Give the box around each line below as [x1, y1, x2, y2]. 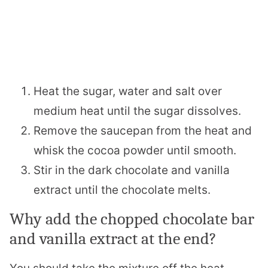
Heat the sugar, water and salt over [33, 84, 222, 98]
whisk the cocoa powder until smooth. [33, 143, 236, 157]
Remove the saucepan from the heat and [33, 123, 252, 138]
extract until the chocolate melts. [33, 182, 211, 197]
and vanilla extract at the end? [10, 229, 217, 248]
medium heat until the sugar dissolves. [33, 103, 241, 118]
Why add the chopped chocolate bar [10, 209, 254, 229]
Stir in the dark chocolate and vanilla [33, 163, 230, 177]
